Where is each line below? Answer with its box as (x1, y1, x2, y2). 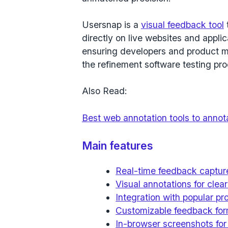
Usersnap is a (81, 19, 141, 31)
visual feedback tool (140, 19, 224, 31)
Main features (81, 139, 153, 153)
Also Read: (81, 85, 127, 97)
